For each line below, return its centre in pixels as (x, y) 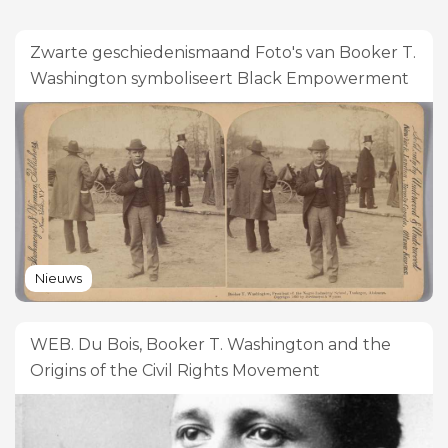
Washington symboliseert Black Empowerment (219, 78)
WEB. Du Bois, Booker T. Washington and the (210, 344)
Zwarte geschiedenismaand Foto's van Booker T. (223, 52)
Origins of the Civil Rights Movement (175, 370)
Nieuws (58, 278)
